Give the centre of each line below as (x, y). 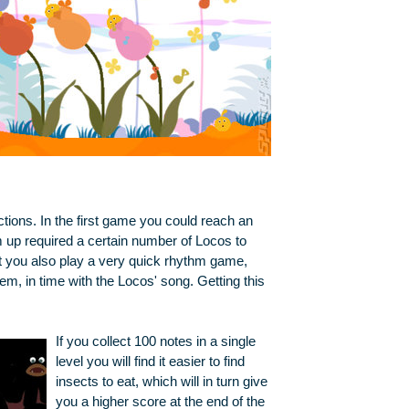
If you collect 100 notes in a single (155, 342)
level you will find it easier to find (150, 362)
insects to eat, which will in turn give (161, 382)
